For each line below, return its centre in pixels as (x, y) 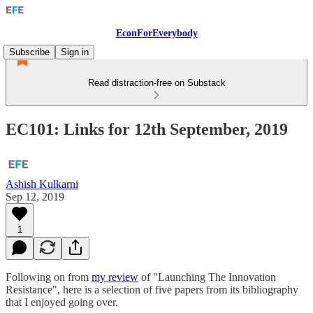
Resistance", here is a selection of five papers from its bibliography (152, 289)
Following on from (49, 277)
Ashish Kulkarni (42, 184)
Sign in (75, 52)
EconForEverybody (156, 33)
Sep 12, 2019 (35, 196)
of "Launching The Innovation (207, 277)
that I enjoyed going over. (62, 302)
